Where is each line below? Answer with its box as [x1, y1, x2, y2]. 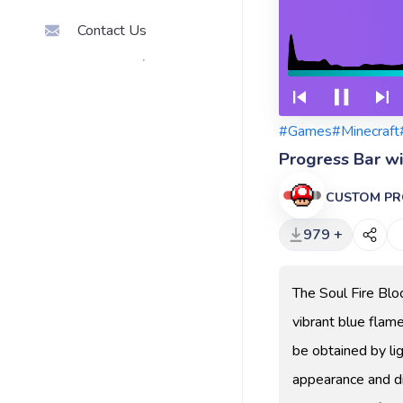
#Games [279, 121, 332, 142]
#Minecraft [332, 121, 399, 142]
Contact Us [77, 20, 147, 40]
